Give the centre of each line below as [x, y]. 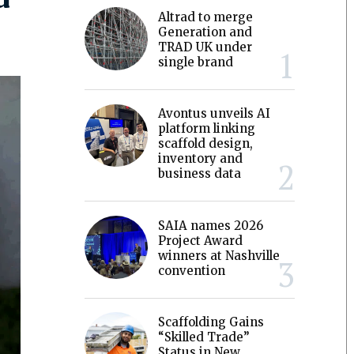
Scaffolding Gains [211, 322]
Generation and [205, 32]
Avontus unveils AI [215, 114]
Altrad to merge [206, 17]
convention [192, 270]
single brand [196, 62]
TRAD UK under [205, 47]
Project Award [201, 240]
